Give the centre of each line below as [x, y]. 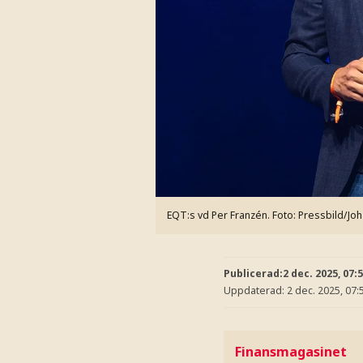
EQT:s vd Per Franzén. [218, 215]
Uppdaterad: [255, 290]
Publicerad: [253, 273]
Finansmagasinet [291, 351]
